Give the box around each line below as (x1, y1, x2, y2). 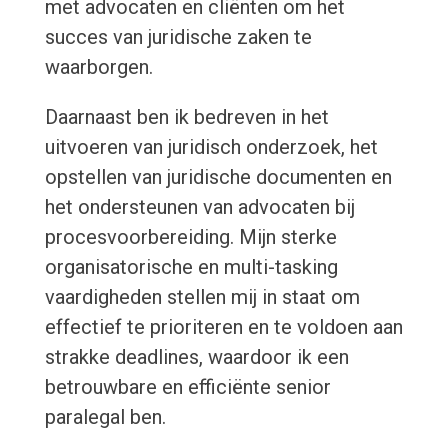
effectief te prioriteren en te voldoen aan (44, 315, 403, 340)
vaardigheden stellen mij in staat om (44, 285, 360, 310)
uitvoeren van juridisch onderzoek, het (44, 135, 378, 160)
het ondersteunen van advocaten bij (44, 195, 355, 220)
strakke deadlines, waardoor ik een (44, 345, 349, 370)
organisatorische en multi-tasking (44, 255, 338, 280)
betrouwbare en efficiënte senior (44, 375, 331, 400)
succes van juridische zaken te (44, 25, 312, 50)
